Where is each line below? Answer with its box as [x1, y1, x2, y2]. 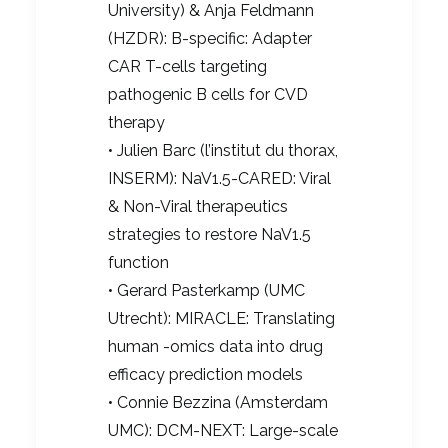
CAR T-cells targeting [108, 57, 267, 77]
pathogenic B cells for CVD [108, 85, 308, 105]
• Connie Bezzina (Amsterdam [108, 393, 328, 413]
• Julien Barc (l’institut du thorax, [108, 141, 338, 161]
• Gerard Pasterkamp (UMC [108, 281, 305, 301]
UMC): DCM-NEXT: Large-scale [108, 421, 338, 441]
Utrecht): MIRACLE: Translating [108, 309, 335, 329]
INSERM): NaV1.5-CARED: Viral [108, 169, 331, 189]
